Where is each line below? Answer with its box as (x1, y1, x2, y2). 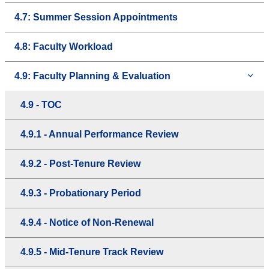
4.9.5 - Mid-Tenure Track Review (20, 247, 163, 258)
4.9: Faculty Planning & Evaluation (14, 71, 171, 82)
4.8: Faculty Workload (14, 41, 113, 52)
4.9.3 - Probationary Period (20, 188, 141, 199)
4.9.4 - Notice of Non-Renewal (20, 217, 154, 228)
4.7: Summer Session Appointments (14, 12, 178, 23)
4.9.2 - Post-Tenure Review (20, 159, 141, 169)
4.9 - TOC (20, 100, 62, 110)
